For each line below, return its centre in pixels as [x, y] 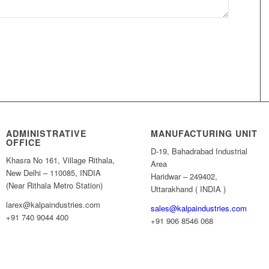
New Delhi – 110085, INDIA [54, 172]
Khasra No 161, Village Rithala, [61, 160]
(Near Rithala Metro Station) [55, 185]
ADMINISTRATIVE [47, 133]
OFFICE [24, 142]
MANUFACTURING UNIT [204, 133]
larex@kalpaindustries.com [53, 204]
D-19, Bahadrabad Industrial [199, 151]
